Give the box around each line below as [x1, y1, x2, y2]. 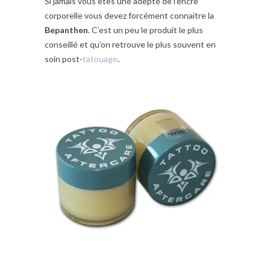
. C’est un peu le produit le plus [88, 25, 203, 36]
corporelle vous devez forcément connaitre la [45, 10, 214, 21]
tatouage [83, 54, 118, 64]
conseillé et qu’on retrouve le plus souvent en [45, 39, 216, 50]
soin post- [45, 54, 83, 64]
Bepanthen [45, 25, 88, 36]
